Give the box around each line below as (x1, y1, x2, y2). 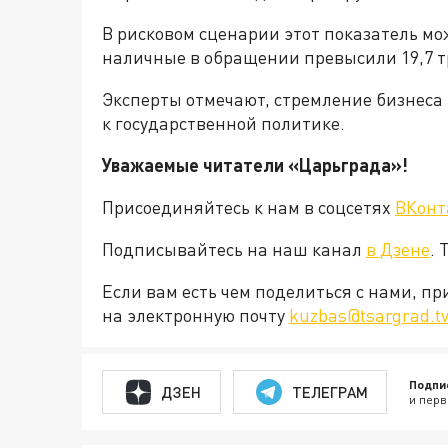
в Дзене (366, 238, 430, 261)
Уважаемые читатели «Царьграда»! (102, 154, 408, 177)
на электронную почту (102, 304, 289, 327)
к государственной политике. (102, 112, 345, 135)
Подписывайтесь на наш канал (102, 238, 366, 261)
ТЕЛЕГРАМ (291, 382, 368, 401)
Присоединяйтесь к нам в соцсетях (102, 196, 395, 219)
